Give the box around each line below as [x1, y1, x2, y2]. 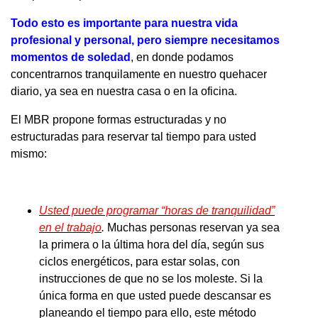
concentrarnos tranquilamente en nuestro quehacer [11, 67, 267, 80]
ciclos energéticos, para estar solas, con [39, 255, 240, 268]
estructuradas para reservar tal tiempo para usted [11, 130, 256, 143]
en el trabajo [39, 221, 102, 234]
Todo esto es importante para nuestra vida [11, 16, 238, 29]
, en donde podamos [131, 50, 234, 63]
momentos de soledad [11, 50, 131, 63]
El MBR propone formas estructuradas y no [11, 113, 226, 126]
